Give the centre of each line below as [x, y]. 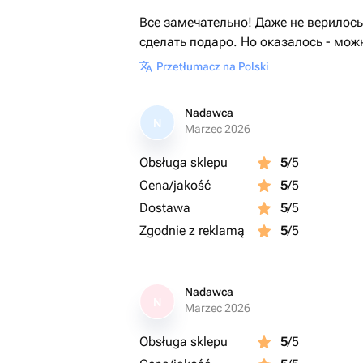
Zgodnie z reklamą [192, 231]
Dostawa [165, 208]
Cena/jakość [175, 185]
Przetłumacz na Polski [213, 66]
